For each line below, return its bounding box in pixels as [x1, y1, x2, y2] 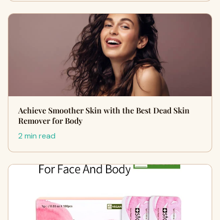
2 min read [18, 131, 55, 141]
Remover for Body [18, 115, 82, 126]
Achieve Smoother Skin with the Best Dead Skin [18, 105, 190, 115]
